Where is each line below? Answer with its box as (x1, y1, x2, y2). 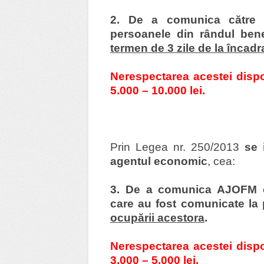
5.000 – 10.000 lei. (110, 84, 205, 97)
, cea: (207, 154, 235, 167)
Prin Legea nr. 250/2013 (110, 140, 245, 153)
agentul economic (110, 154, 207, 167)
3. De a (110, 183, 159, 196)
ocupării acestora (110, 211, 204, 224)
